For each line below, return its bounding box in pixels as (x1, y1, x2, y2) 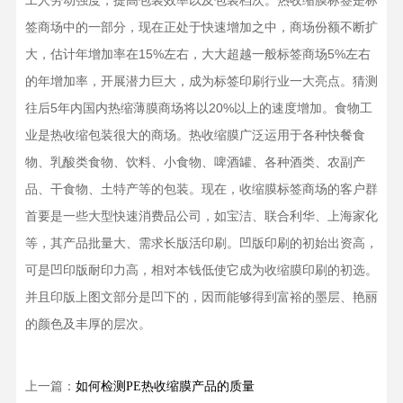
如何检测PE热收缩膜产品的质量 (75, 380, 255, 393)
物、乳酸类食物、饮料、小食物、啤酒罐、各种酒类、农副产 (24, 155, 365, 169)
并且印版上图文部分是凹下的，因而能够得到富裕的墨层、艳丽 (24, 290, 378, 304)
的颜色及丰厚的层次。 (24, 317, 151, 331)
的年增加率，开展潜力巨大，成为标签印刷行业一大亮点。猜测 (24, 74, 378, 88)
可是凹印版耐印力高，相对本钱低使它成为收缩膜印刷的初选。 (24, 263, 378, 277)
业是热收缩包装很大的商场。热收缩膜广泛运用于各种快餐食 (24, 128, 365, 142)
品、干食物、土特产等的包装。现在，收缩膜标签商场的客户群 (24, 182, 378, 196)
